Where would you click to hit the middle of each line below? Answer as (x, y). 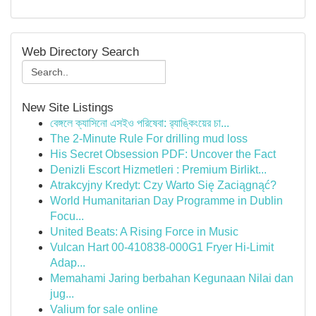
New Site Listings (68, 108)
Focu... (67, 216)
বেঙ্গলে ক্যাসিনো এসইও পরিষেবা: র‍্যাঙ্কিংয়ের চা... (140, 123)
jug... (62, 294)
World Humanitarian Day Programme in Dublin (166, 201)
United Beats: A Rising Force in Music (144, 232)
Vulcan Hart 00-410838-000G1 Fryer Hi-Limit (162, 247)
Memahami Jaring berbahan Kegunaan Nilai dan (172, 278)
